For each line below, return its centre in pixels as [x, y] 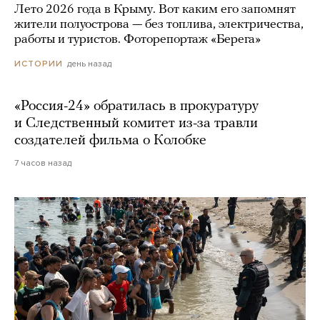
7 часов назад [43, 163]
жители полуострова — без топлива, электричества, [159, 25]
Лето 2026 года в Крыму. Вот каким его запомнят [155, 10]
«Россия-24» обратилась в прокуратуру [136, 107]
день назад [89, 64]
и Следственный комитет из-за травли [136, 124]
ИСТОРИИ [39, 64]
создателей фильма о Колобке [110, 141]
